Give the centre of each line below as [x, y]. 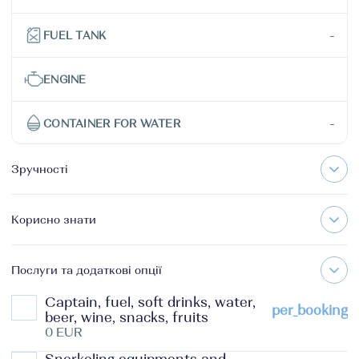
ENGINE [65, 79]
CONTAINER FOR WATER [112, 123]
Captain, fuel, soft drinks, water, [150, 303]
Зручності [40, 169]
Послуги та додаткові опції [87, 270]
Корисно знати [54, 220]
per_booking [310, 310]
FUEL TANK [75, 35]
